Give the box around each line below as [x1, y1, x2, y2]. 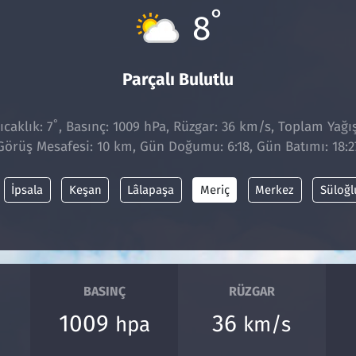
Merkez [255, 182, 295, 197]
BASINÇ [83, 284, 126, 300]
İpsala [11, 182, 44, 197]
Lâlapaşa [127, 182, 175, 197]
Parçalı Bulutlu [122, 69, 234, 91]
